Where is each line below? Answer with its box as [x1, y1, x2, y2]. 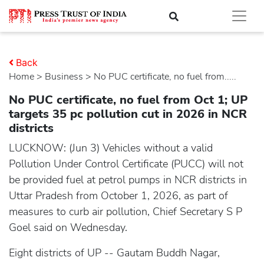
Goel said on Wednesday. [9, 220, 127, 235]
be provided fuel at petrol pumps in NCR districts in [9, 173, 247, 187]
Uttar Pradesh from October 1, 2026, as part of [9, 189, 228, 203]
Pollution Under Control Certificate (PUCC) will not [9, 157, 243, 171]
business [51, 70, 83, 83]
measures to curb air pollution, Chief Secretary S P [9, 204, 242, 219]
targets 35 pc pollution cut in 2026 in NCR [9, 106, 247, 122]
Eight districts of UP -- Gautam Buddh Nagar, [9, 246, 220, 260]
